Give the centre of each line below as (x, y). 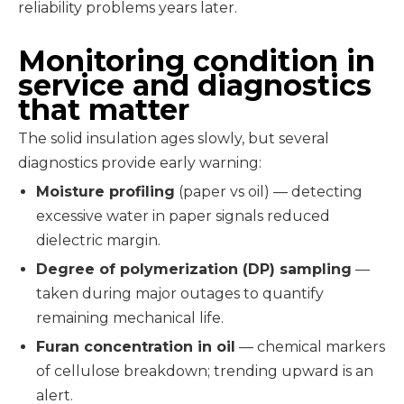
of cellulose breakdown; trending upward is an (205, 371)
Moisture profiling (106, 192)
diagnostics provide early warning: (140, 163)
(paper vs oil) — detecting (269, 192)
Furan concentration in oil (136, 347)
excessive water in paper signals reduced (183, 216)
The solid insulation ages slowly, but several (174, 138)
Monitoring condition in (197, 61)
